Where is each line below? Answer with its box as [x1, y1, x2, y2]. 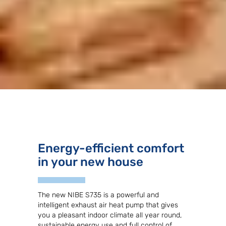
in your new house [38, 155, 143, 169]
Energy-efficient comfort [38, 141, 184, 156]
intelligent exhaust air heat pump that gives [38, 201, 178, 210]
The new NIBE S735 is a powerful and [38, 191, 159, 200]
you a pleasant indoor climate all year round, [38, 211, 182, 220]
